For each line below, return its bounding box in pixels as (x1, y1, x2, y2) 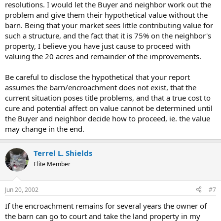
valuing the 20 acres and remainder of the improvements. (5, 51, 201, 61)
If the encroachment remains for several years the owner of (5, 200, 207, 211)
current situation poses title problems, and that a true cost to (5, 93, 211, 103)
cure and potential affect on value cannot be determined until (5, 103, 213, 113)
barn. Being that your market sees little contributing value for (5, 20, 213, 30)
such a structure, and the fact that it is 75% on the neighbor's (5, 31, 211, 40)
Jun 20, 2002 (5, 185, 38, 194)
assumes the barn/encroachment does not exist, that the (5, 82, 196, 92)
